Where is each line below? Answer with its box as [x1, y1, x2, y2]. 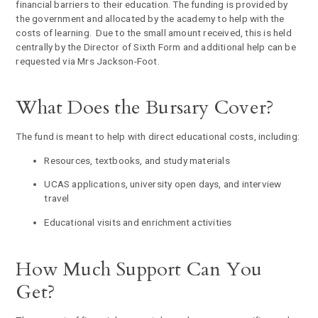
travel [44, 192, 70, 204]
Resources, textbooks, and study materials [44, 154, 230, 166]
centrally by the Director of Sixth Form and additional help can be [16, 40, 296, 53]
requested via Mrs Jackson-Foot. [16, 55, 162, 67]
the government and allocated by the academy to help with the [16, 12, 285, 24]
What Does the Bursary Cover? [16, 94, 275, 121]
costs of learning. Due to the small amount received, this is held [16, 26, 292, 38]
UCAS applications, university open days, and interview [44, 178, 282, 190]
